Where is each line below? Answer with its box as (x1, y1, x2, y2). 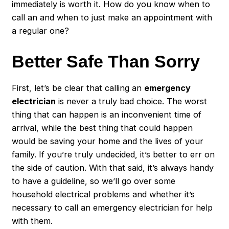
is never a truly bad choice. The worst (56, 96, 208, 107)
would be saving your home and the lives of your (12, 136, 204, 147)
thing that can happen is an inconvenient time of (12, 109, 202, 120)
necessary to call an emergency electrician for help (12, 202, 213, 213)
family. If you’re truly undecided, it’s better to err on (12, 149, 215, 160)
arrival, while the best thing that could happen (12, 123, 193, 133)
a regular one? (12, 26, 70, 36)
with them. (12, 216, 53, 226)
